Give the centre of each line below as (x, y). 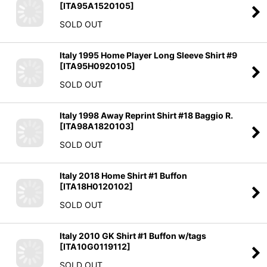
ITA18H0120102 (96, 186)
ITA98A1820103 (97, 126)
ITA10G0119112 (95, 246)
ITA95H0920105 (97, 66)
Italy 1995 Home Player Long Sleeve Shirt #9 (148, 55)
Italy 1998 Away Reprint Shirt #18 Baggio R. (146, 115)
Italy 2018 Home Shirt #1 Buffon (123, 175)
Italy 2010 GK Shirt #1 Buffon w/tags (133, 235)
